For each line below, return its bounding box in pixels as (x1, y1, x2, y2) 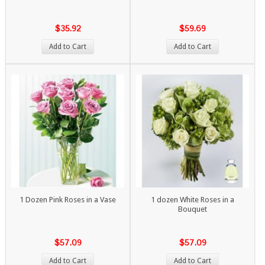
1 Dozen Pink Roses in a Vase (20, 195, 117, 204)
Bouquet (178, 204, 208, 214)
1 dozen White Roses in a (151, 195, 235, 204)
